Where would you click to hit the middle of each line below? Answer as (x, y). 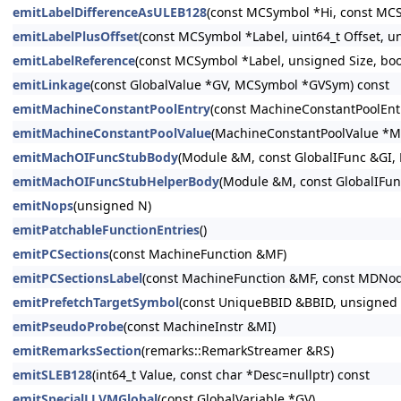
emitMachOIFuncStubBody (95, 157)
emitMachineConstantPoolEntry (111, 109)
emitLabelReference (74, 60)
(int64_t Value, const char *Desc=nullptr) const (231, 375)
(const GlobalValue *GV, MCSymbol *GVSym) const (240, 85)
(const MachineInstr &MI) (200, 326)
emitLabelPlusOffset (76, 36)
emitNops (43, 205)
